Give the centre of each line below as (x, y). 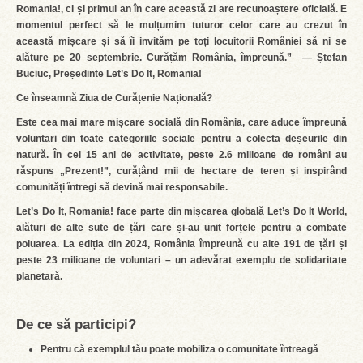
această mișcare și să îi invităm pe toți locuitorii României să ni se (181, 41)
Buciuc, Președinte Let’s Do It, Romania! (109, 74)
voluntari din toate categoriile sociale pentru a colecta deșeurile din (181, 139)
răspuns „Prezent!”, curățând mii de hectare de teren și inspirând (181, 171)
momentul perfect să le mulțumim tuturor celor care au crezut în (181, 25)
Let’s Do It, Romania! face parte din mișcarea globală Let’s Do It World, (181, 211)
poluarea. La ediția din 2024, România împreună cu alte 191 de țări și (181, 244)
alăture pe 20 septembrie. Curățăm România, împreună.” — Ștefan (181, 58)
